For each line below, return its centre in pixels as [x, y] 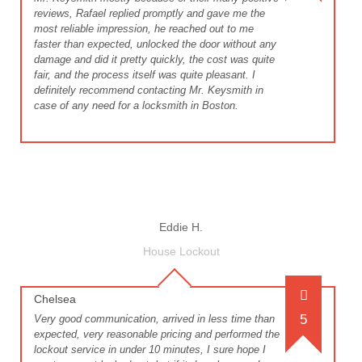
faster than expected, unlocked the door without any [155, 44]
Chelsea [55, 299]
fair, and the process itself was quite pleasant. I [145, 75]
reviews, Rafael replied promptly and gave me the [149, 14]
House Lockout [181, 252]
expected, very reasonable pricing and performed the [157, 335]
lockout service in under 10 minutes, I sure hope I [150, 350]
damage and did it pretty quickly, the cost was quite [154, 60]
